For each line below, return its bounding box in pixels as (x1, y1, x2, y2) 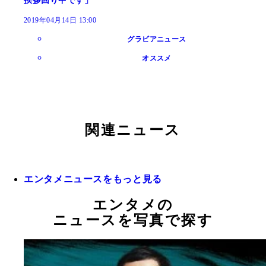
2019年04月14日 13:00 (24, 15, 97, 24)
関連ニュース (85, 122, 181, 138)
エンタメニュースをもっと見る (24, 173, 162, 184)
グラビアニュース (127, 34, 186, 43)
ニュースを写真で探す (53, 212, 213, 228)
